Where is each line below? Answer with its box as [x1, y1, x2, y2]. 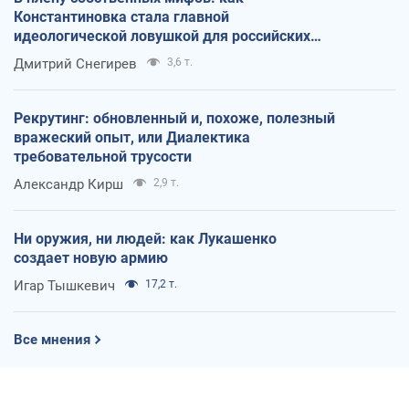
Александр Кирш [14, 175, 123, 193]
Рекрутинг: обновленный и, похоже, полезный [14, 109, 335, 127]
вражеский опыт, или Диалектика [14, 128, 250, 146]
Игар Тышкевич [14, 277, 115, 294]
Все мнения [14, 330, 90, 348]
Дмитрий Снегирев [14, 55, 137, 72]
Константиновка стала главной [14, 7, 229, 26]
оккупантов [14, 46, 94, 64]
